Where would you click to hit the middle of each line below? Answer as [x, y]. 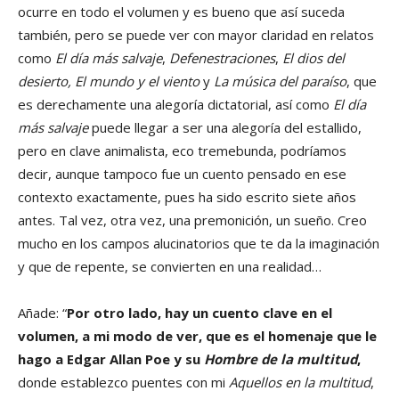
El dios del [313, 58]
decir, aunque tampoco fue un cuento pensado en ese [182, 174]
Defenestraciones [222, 58]
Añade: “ [42, 313]
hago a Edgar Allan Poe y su [111, 359]
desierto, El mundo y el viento [109, 81]
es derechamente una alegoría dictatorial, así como [175, 105]
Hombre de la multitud [281, 359]
